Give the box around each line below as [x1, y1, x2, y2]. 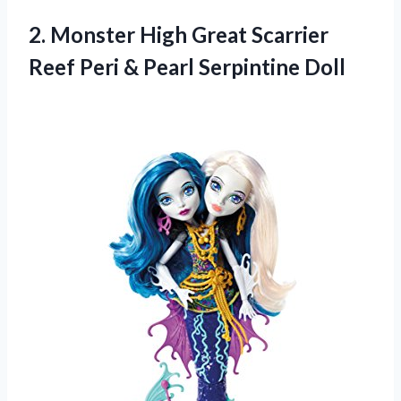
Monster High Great [50, 21, 247, 47]
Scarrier [247, 21, 328, 47]
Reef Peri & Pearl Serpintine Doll [29, 53, 346, 80]
